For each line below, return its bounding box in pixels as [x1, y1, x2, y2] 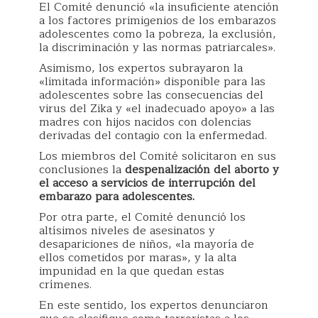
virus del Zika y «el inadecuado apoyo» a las [39, 99, 275, 118]
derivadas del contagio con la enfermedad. [39, 126, 267, 145]
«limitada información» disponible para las [39, 72, 265, 91]
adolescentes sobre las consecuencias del [39, 86, 263, 104]
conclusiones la [39, 160, 125, 179]
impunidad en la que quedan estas [39, 262, 224, 280]
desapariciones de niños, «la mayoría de [39, 235, 254, 253]
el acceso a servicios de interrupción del [39, 174, 256, 192]
